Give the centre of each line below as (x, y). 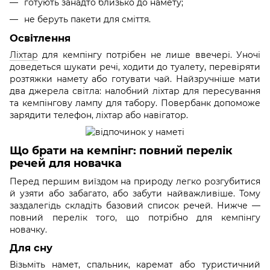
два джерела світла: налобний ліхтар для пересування (135, 91)
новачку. (28, 229)
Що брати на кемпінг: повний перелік (121, 151)
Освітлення (40, 38)
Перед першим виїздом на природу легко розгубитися (135, 181)
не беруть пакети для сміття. (87, 19)
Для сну (31, 248)
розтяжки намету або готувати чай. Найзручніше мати (135, 79)
